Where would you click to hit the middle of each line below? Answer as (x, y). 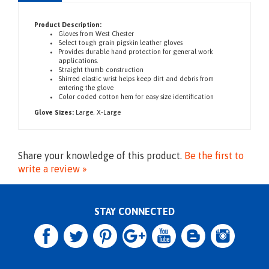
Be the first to (214, 172)
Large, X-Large (97, 128)
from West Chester (107, 50)
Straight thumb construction (101, 86)
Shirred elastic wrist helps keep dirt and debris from (136, 95)
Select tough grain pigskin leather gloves (120, 59)
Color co (71, 113)
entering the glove (86, 104)
